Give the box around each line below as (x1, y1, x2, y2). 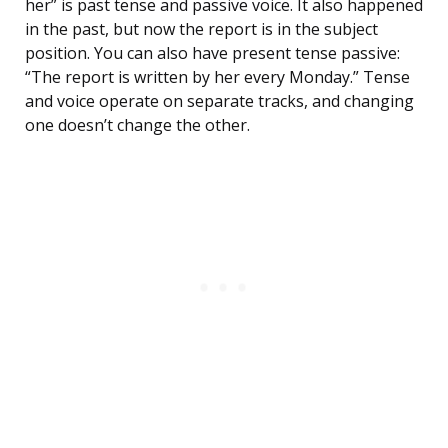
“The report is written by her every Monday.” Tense (25, 66, 410, 89)
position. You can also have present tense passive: (25, 42, 400, 65)
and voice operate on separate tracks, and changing (25, 90, 414, 113)
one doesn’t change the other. (25, 114, 250, 137)
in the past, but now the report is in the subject (25, 18, 378, 41)
